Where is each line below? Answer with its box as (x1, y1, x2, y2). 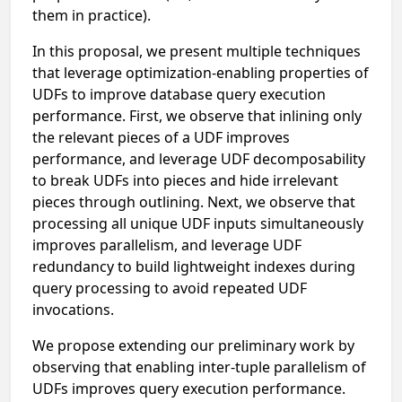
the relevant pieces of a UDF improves (32, 127, 290, 147)
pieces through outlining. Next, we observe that (32, 192, 355, 212)
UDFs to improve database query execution (32, 84, 326, 104)
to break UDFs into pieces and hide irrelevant (32, 170, 338, 190)
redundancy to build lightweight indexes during (32, 257, 355, 276)
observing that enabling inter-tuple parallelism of (32, 357, 366, 377)
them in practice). (32, 5, 151, 25)
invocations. (32, 300, 114, 319)
